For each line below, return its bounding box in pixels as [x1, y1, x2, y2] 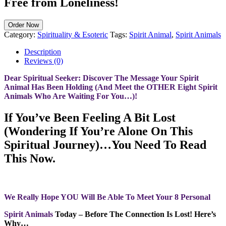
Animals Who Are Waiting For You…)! [4, 91, 137, 100]
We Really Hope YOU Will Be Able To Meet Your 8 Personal [4, 192, 212, 201]
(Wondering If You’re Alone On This [4, 124, 193, 138]
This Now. [4, 151, 55, 165]
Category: [4, 30, 37, 39]
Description [24, 47, 61, 56]
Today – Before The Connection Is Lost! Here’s [55, 209, 216, 218]
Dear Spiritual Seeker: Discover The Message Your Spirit [4, 73, 199, 82]
